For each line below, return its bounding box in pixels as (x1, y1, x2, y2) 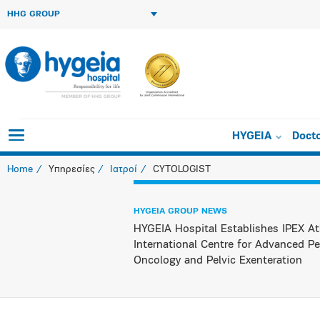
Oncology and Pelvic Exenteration (134, 255, 306, 266)
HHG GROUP (7, 10, 60, 19)
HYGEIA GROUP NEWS (134, 207, 227, 216)
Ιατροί (110, 164, 137, 175)
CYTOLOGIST (153, 164, 211, 175)
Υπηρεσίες (49, 164, 94, 175)
